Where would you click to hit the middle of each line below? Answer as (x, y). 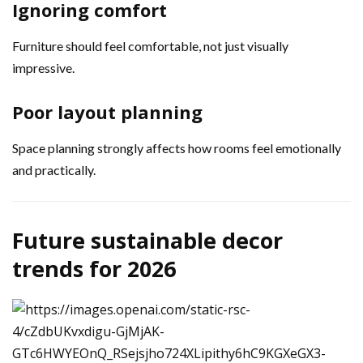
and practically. (54, 169)
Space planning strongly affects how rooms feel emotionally (177, 147)
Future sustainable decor (147, 240)
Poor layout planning (107, 111)
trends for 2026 (94, 268)
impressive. (43, 67)
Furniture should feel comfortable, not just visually (150, 45)
